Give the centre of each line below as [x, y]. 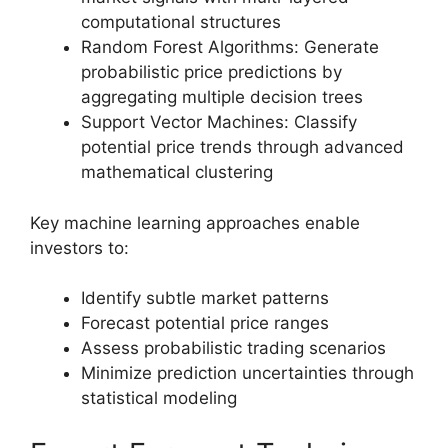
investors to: [79, 247]
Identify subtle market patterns [205, 298]
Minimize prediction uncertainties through [247, 373]
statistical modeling [159, 398]
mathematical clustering [177, 172]
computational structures [181, 22]
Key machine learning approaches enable [195, 222]
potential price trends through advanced [242, 147]
